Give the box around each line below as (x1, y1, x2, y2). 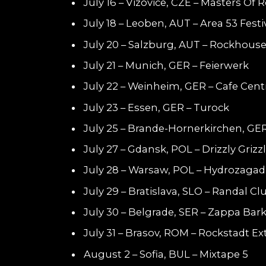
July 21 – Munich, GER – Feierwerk (84, 59, 249, 71)
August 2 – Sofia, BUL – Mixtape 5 (84, 248, 248, 260)
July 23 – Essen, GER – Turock (84, 101, 229, 113)
